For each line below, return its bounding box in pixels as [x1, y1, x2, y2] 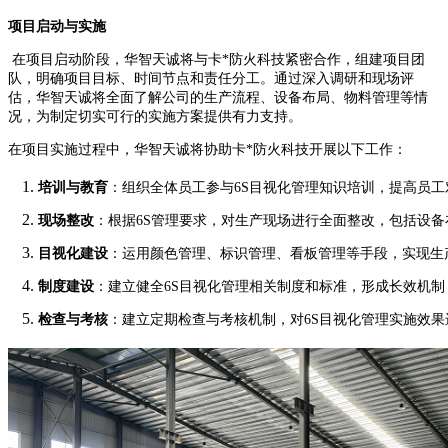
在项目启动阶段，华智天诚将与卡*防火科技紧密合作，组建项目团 [8, 51, 425, 67]
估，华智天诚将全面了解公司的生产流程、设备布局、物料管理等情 [8, 89, 428, 105]
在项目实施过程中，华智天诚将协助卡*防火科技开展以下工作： [8, 141, 407, 157]
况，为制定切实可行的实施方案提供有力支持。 [8, 108, 302, 124]
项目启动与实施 [8, 18, 106, 34]
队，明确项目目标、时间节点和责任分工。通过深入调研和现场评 [8, 70, 414, 86]
